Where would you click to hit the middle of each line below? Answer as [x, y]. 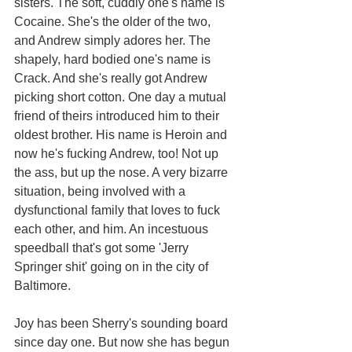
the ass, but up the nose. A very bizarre [123, 172]
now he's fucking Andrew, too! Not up [118, 153]
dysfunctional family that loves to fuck [119, 210]
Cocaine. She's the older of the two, [114, 21]
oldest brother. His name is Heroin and [122, 134]
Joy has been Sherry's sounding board [123, 323]
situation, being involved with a [101, 191]
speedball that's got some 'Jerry [103, 247]
